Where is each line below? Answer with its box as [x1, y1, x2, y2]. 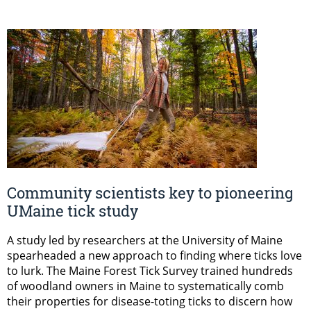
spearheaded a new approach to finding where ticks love [7, 248, 302, 264]
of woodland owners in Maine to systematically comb [7, 278, 284, 294]
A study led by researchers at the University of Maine [7, 233, 283, 249]
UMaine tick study [7, 201, 138, 221]
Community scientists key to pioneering [7, 183, 293, 203]
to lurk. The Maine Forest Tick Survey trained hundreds [7, 263, 293, 279]
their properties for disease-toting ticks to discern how [7, 294, 292, 310]
